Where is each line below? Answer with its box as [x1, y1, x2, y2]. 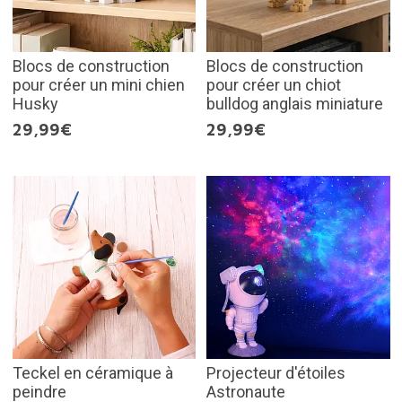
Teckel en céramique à [12, 363, 173, 383]
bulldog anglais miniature [206, 93, 383, 113]
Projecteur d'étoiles [206, 363, 345, 383]
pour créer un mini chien [12, 74, 185, 94]
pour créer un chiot [206, 74, 341, 94]
